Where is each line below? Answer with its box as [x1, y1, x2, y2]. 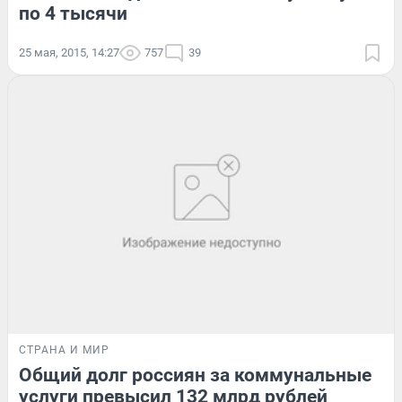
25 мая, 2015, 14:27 [19, 46, 119, 60]
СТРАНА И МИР [19, 344, 109, 357]
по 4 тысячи [19, 3, 127, 25]
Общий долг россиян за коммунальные [19, 364, 371, 387]
